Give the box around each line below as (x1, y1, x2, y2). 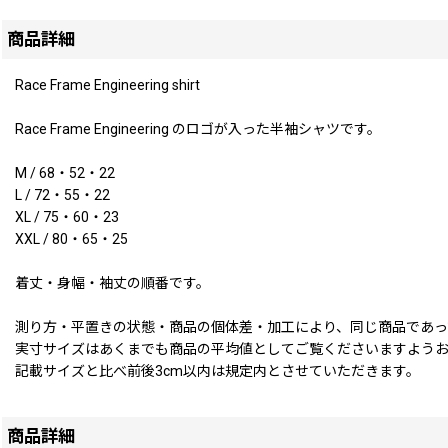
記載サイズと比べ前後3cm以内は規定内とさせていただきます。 (15, 362, 420, 379)
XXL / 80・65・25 (15, 230, 128, 247)
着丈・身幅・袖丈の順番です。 (15, 274, 210, 291)
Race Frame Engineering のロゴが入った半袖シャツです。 (15, 120, 381, 137)
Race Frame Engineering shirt (15, 76, 200, 93)
